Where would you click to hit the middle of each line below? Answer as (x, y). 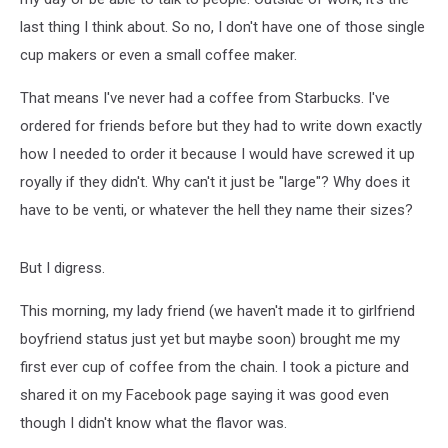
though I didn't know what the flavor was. (153, 423)
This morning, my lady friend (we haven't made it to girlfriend (217, 311)
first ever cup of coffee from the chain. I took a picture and (214, 367)
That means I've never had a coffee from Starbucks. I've (205, 98)
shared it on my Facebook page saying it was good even (204, 395)
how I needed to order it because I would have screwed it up (217, 154)
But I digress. (62, 268)
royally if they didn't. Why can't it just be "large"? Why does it (215, 182)
